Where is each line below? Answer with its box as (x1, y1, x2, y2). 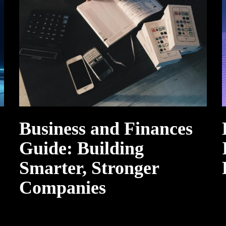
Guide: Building (19, 138, 144, 158)
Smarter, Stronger (19, 158, 159, 178)
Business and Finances (19, 119, 193, 139)
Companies (19, 178, 106, 198)
